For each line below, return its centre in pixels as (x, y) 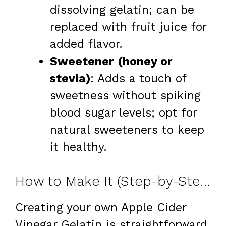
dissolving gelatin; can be (122, 10)
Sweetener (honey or (111, 61)
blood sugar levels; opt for (123, 112)
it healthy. (78, 147)
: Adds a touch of (138, 78)
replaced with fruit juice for (128, 27)
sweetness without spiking (125, 95)
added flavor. (86, 44)
